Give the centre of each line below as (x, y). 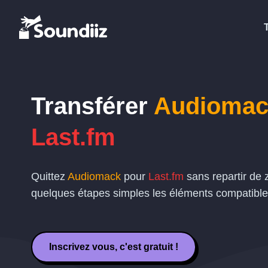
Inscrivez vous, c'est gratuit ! (114, 247)
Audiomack (94, 176)
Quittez (49, 176)
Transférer (92, 106)
